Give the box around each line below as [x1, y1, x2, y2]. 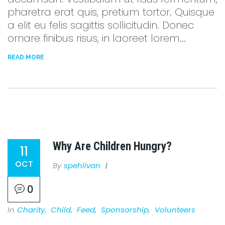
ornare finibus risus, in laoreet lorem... [8, 31, 186, 46]
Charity [17, 204, 45, 215]
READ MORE [8, 53, 44, 61]
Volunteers [155, 204, 195, 215]
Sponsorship [101, 204, 149, 215]
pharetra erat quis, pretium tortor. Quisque [8, 5, 214, 20]
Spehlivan [64, 160, 100, 171]
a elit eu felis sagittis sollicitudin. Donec [8, 18, 194, 33]
